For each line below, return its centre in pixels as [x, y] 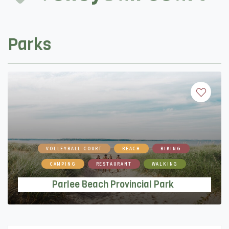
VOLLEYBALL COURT [74, 148]
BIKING [171, 148]
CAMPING [63, 164]
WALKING [165, 164]
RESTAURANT [114, 164]
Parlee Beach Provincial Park [113, 184]
